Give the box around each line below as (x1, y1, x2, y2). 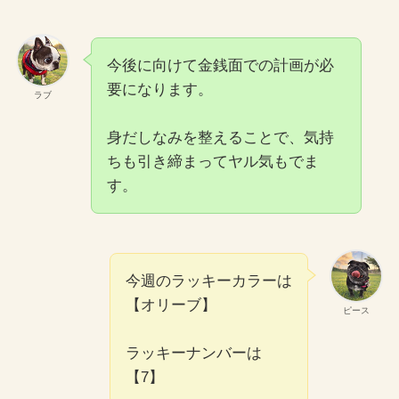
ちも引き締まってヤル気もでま (106, 153, 319, 171)
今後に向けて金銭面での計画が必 (106, 57, 334, 75)
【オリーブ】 (126, 297, 217, 314)
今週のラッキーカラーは (126, 273, 293, 290)
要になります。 (106, 81, 213, 99)
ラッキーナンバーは (126, 345, 263, 362)
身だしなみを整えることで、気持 (106, 129, 334, 147)
